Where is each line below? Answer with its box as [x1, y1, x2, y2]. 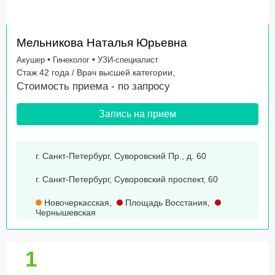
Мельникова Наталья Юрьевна [17, 36, 187, 50]
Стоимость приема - [17, 80, 118, 93]
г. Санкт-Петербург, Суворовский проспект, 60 [36, 174, 218, 185]
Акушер [17, 55, 45, 65]
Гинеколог [53, 55, 90, 65]
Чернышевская [36, 207, 96, 218]
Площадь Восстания [123, 198, 207, 208]
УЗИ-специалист [98, 55, 158, 65]
